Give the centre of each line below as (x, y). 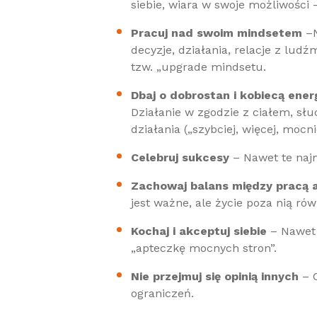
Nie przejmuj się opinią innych (215, 276)
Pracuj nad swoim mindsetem (217, 33)
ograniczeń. (162, 293)
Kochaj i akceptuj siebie (199, 231)
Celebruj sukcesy (180, 157)
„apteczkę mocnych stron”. (204, 248)
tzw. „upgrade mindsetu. (198, 67)
